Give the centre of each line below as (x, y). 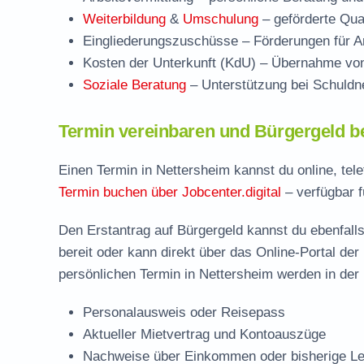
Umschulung (221, 19)
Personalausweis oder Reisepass (184, 312)
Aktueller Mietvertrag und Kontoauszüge (204, 334)
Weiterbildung (124, 19)
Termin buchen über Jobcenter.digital (170, 192)
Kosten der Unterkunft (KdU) (169, 63)
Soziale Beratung (134, 85)
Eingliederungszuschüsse (160, 41)
